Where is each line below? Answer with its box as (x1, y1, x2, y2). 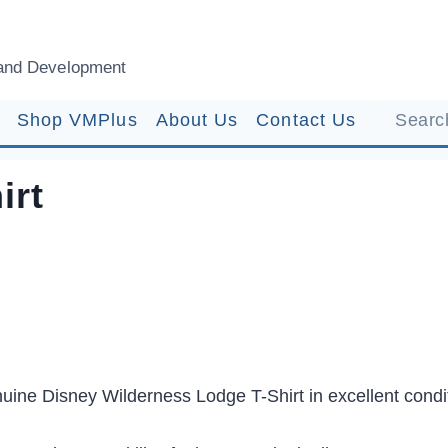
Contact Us (256, 109, 357, 130)
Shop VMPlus (16, 109, 138, 130)
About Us (155, 109, 239, 130)
